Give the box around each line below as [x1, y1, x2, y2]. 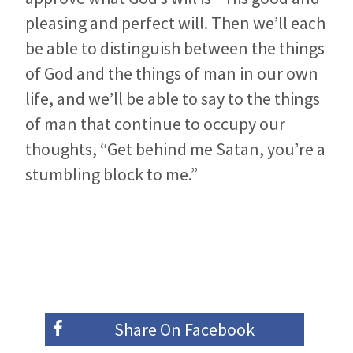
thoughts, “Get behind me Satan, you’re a [25, 138, 325, 161]
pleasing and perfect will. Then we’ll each [25, 12, 325, 35]
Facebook [184, 318, 255, 341]
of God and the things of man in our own [25, 62, 318, 85]
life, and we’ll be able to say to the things [25, 87, 320, 110]
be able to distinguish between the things [25, 37, 325, 60]
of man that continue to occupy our [25, 113, 285, 136]
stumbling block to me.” [25, 163, 198, 186]
